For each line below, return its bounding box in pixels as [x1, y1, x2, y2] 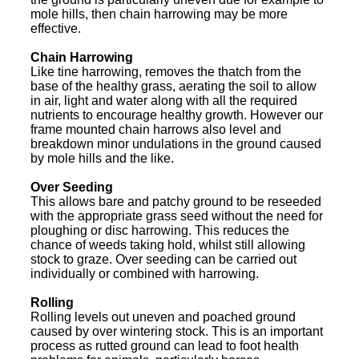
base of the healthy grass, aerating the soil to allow [30, 79, 317, 93]
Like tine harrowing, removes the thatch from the [30, 64, 301, 79]
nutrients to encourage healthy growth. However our [30, 107, 323, 122]
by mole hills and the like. [30, 151, 174, 165]
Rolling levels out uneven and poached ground [30, 309, 296, 324]
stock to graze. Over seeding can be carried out [30, 252, 296, 266]
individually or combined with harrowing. [30, 266, 259, 280]
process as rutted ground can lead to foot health [30, 338, 299, 353]
